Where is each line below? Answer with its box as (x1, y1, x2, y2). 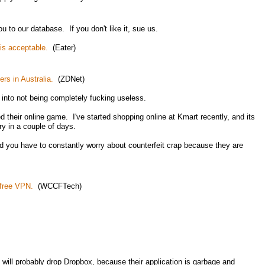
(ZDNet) (53, 75, 85, 83)
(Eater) (47, 43, 76, 52)
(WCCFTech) (33, 182, 82, 190)
